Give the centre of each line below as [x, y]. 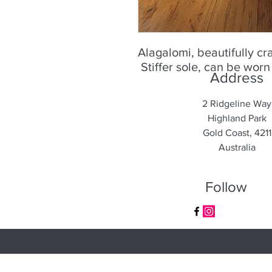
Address [237, 77]
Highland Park [237, 118]
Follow [226, 187]
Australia [237, 147]
